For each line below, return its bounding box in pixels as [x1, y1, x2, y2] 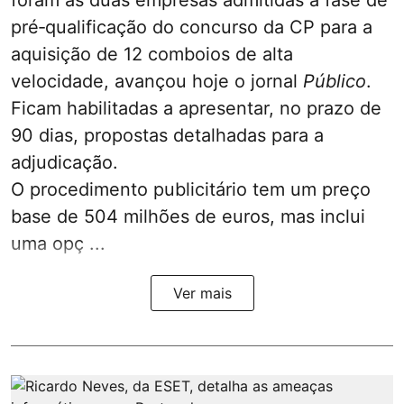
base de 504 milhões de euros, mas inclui [11, 206, 365, 228]
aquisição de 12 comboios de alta [11, 43, 293, 66]
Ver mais [172, 284, 232, 303]
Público [303, 70, 366, 93]
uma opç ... [11, 233, 106, 255]
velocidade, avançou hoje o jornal [11, 70, 303, 93]
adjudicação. [11, 151, 118, 174]
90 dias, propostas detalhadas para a [11, 124, 324, 147]
